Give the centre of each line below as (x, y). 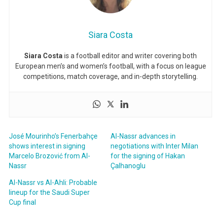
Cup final (22, 203)
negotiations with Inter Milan (154, 146)
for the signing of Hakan (148, 156)
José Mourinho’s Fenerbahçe (53, 136)
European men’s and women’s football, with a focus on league (110, 66)
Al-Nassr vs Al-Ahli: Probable (53, 183)
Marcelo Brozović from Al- (49, 156)
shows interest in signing (47, 146)
